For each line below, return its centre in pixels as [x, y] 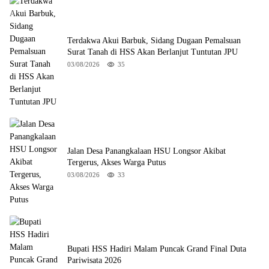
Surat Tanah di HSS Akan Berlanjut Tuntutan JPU [153, 52]
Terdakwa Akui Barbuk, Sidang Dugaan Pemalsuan [154, 40]
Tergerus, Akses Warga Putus [116, 162]
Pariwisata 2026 [94, 260]
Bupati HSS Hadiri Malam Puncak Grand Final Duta [157, 249]
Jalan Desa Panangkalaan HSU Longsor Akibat [147, 151]
